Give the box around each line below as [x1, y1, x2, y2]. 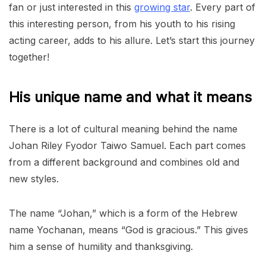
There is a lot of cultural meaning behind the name [9, 123, 237, 135]
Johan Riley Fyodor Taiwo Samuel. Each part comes [9, 140, 246, 152]
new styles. [9, 173, 59, 185]
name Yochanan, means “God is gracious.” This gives [9, 224, 248, 236]
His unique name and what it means [9, 88, 252, 106]
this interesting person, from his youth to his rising [9, 18, 235, 30]
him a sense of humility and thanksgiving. [9, 240, 193, 253]
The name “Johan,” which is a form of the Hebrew [9, 207, 237, 220]
